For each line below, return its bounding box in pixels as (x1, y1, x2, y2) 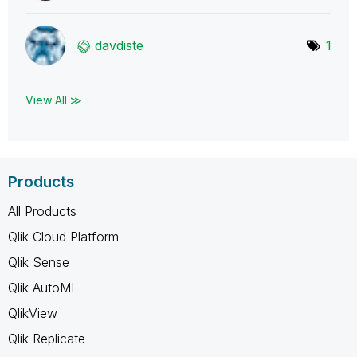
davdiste (95, 37, 143, 53)
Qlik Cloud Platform (8, 228, 119, 245)
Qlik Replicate (8, 330, 85, 347)
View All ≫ (25, 92, 82, 107)
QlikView (8, 304, 57, 321)
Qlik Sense (8, 253, 69, 270)
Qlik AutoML (8, 279, 78, 296)
